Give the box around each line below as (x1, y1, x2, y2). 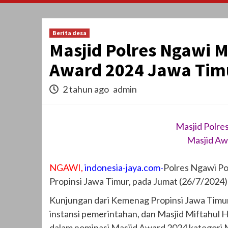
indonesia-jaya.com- (84, 161, 163, 173)
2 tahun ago (61, 83, 110, 95)
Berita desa (52, 29, 87, 37)
